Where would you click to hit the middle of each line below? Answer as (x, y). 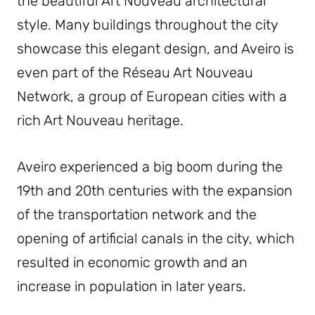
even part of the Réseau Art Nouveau (135, 72)
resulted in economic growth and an (132, 262)
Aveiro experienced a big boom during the (150, 166)
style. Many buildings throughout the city (147, 24)
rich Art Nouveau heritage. (100, 120)
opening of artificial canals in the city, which (156, 238)
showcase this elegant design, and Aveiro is (155, 48)
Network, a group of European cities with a (152, 96)
